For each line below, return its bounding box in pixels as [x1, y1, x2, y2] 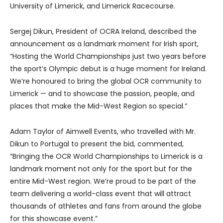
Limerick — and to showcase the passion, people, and [10, 89, 195, 99]
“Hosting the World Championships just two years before [10, 51, 206, 62]
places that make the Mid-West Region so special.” [10, 101, 187, 111]
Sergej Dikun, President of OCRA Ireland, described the [10, 26, 197, 37]
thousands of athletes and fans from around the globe [10, 201, 202, 212]
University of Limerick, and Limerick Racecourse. [10, 1, 175, 11]
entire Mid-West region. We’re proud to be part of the [10, 176, 196, 187]
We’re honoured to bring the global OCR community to [10, 76, 202, 87]
